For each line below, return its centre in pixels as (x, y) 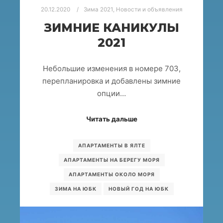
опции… (111, 94)
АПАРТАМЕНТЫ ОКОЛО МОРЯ (111, 174)
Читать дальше (111, 119)
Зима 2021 (98, 9)
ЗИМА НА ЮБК (75, 189)
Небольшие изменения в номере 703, (111, 69)
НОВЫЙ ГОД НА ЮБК (138, 189)
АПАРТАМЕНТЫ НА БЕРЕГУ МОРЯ (111, 160)
